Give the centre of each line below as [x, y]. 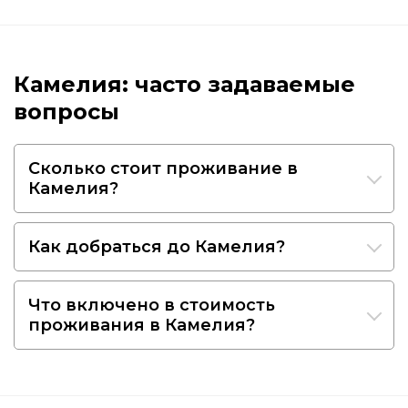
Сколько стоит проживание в [163, 168]
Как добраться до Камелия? [157, 246]
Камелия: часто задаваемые [184, 84]
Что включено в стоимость [152, 305]
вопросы [66, 111]
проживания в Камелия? [142, 325]
